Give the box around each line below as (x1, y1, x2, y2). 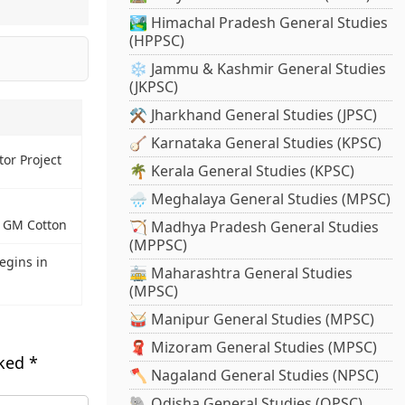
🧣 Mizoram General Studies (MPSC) (129, 337, 378, 358)
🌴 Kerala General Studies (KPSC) (129, 161, 355, 182)
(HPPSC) (129, 31, 185, 52)
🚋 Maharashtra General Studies (129, 263, 353, 284)
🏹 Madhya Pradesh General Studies (129, 217, 380, 238)
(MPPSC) (129, 235, 188, 256)
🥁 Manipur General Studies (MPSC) (129, 309, 375, 330)
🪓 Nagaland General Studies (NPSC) (129, 365, 380, 386)
